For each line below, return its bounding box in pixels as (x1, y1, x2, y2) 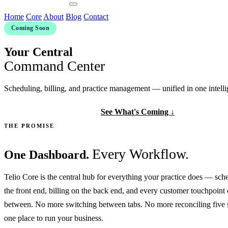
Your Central (4, 45, 73, 59)
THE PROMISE (4, 122, 54, 129)
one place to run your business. (4, 213, 103, 222)
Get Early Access (16, 107, 74, 116)
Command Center (4, 58, 105, 74)
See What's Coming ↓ (101, 107, 175, 116)
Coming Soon (11, 24, 50, 32)
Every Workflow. (92, 146, 189, 162)
